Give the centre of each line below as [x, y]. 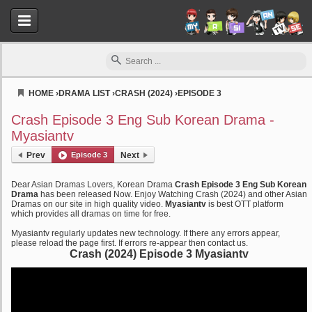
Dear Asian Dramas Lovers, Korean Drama [93, 185]
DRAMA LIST [84, 93]
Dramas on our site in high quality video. [88, 204]
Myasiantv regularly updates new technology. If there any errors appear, [146, 233]
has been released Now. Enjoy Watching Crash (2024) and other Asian [173, 194]
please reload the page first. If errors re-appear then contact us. [130, 243]
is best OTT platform [245, 204]
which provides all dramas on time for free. [91, 214]
